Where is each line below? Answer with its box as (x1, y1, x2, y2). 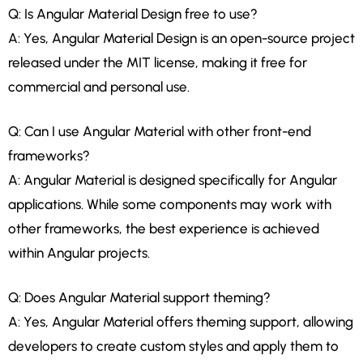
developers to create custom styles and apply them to (8, 337, 339, 354)
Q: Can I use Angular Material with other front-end (8, 122, 311, 139)
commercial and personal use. (8, 78, 190, 95)
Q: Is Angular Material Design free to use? (8, 5, 258, 22)
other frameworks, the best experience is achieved (8, 220, 319, 237)
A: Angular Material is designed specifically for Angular (8, 171, 337, 188)
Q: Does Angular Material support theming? (8, 288, 271, 305)
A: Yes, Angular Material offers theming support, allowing (8, 313, 353, 330)
